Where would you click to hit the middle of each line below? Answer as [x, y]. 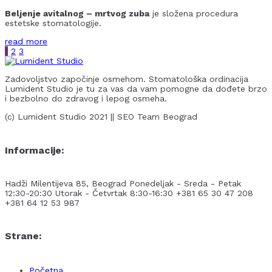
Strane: [23, 236]
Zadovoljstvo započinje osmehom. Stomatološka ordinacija [127, 79]
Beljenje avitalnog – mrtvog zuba [77, 14]
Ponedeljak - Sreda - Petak [185, 183]
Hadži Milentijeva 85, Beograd [66, 183]
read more [26, 42]
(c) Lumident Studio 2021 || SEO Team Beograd [101, 117]
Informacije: [35, 150]
